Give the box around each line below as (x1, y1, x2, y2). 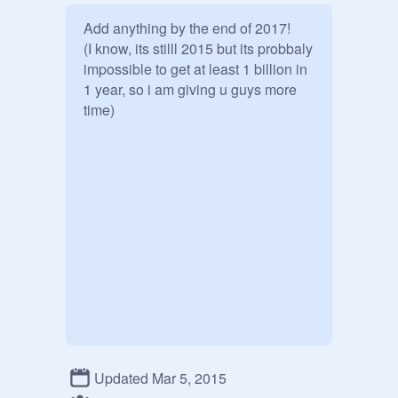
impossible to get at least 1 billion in (84, 59, 307, 79)
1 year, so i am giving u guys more (84, 79, 297, 99)
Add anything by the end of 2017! (84, 18, 291, 38)
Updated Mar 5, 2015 (94, 367, 227, 388)
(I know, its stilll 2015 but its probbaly (84, 38, 313, 59)
